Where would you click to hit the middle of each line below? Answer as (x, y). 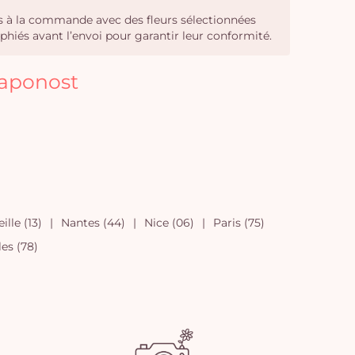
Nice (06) (169, 223)
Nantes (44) (93, 223)
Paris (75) (239, 223)
